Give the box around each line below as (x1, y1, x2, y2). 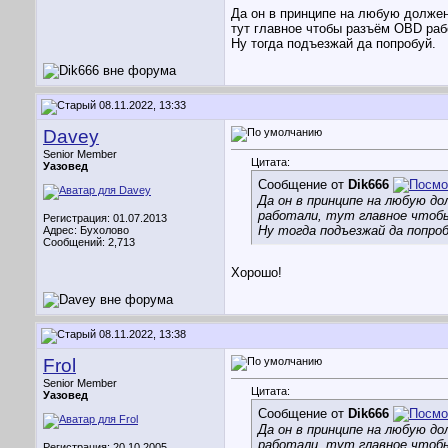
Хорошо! (231, 265, 282, 281)
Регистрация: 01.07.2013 (43, 212, 167, 224)
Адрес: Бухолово (43, 224, 129, 236)
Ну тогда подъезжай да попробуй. (231, 36, 436, 52)
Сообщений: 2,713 (43, 236, 135, 248)
